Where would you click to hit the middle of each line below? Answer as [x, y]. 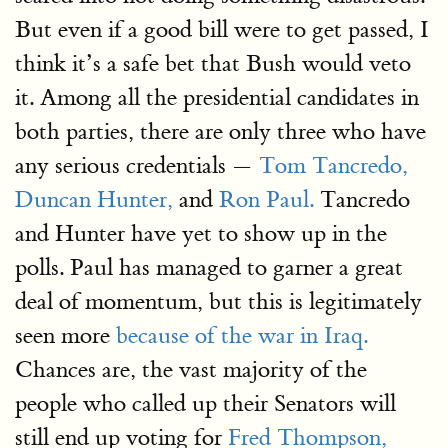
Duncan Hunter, [94, 199]
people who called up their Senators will [205, 403]
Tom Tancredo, [333, 165]
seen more [65, 335]
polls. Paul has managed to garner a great [209, 267]
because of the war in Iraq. [242, 335]
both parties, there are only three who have [220, 131]
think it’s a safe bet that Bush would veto [213, 63]
